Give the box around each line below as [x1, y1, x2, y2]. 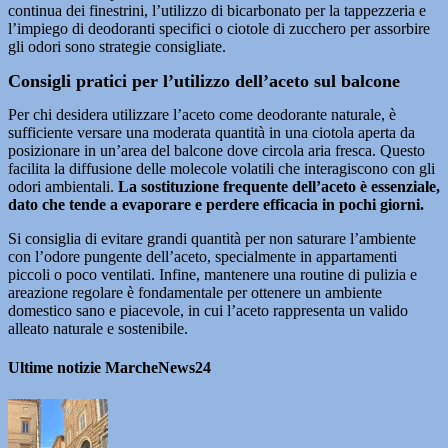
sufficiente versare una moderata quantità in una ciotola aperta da [8, 124, 415, 141]
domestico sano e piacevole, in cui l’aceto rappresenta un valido [8, 302, 408, 319]
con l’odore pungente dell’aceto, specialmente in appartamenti [8, 248, 397, 265]
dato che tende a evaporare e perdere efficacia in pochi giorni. [8, 196, 424, 213]
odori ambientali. [8, 178, 114, 195]
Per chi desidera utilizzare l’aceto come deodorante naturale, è [8, 106, 396, 123]
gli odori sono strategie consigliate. [8, 38, 226, 55]
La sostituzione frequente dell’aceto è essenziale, [114, 178, 440, 195]
